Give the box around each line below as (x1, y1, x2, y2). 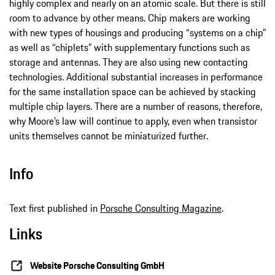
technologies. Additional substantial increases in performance (9, 69, 263, 84)
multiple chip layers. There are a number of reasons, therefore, (9, 98, 262, 114)
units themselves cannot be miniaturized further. (9, 128, 208, 143)
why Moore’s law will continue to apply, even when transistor (9, 113, 257, 128)
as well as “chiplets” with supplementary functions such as (9, 39, 250, 55)
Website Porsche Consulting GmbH (30, 258, 165, 273)
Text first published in (9, 200, 100, 215)
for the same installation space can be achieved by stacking (9, 83, 256, 99)
